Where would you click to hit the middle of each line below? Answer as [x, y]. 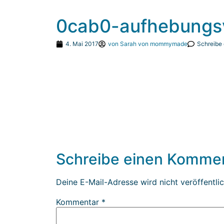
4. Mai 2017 [82, 43]
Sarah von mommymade [153, 43]
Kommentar [79, 202]
